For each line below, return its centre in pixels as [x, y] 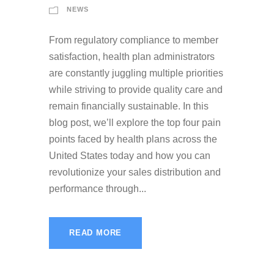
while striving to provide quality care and [136, 90]
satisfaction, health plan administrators [132, 57]
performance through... [98, 189]
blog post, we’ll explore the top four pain [135, 123]
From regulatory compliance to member [134, 40]
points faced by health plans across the [133, 139]
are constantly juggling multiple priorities [136, 73]
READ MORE [96, 233]
